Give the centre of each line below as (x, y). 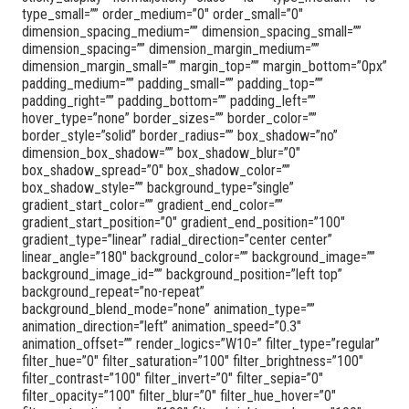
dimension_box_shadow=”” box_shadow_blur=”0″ (161, 152)
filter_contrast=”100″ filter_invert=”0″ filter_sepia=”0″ (173, 378)
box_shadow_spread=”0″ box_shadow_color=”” (156, 170)
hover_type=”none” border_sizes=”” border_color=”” (169, 118)
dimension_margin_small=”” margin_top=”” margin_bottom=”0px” (204, 66)
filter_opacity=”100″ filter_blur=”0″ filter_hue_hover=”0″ (179, 395)
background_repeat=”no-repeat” (113, 291)
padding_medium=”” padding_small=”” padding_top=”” (173, 83)
